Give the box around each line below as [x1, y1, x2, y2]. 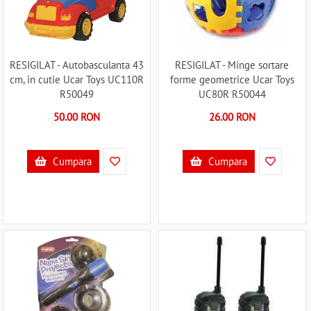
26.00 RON [208, 110, 255, 124]
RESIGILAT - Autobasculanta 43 [9, 58, 144, 72]
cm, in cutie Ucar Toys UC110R [9, 73, 144, 86]
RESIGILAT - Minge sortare [175, 58, 289, 72]
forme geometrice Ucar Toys [169, 73, 294, 86]
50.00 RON [53, 110, 100, 124]
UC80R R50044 [198, 87, 266, 101]
